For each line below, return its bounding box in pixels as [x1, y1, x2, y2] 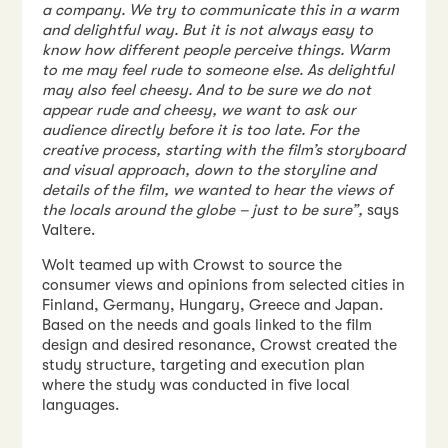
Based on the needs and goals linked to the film [42, 316, 373, 335]
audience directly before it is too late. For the [42, 120, 360, 139]
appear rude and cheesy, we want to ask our [42, 100, 357, 119]
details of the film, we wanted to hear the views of [42, 180, 393, 199]
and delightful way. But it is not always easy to [42, 20, 374, 39]
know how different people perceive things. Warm [42, 40, 391, 59]
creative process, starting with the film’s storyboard [42, 140, 406, 159]
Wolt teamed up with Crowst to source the [42, 256, 343, 275]
